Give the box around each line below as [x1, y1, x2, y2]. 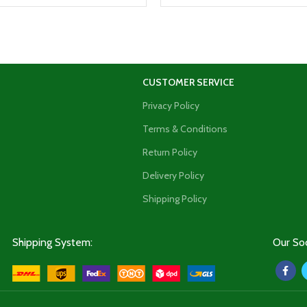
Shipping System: [12, 236, 93, 249]
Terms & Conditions [143, 123, 228, 136]
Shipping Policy [143, 193, 207, 206]
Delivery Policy [143, 169, 204, 182]
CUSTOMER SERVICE [143, 76, 234, 89]
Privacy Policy [143, 99, 199, 112]
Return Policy [143, 146, 197, 159]
